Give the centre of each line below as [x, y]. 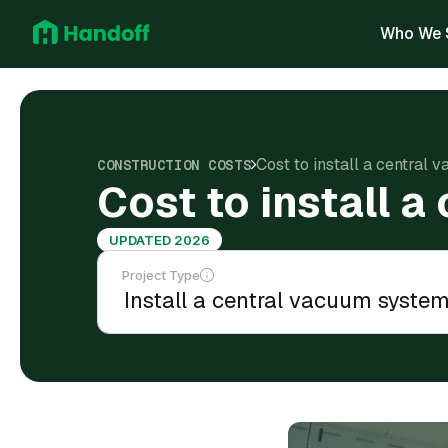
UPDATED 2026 [159, 240]
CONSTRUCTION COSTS [174, 164]
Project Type [161, 275]
